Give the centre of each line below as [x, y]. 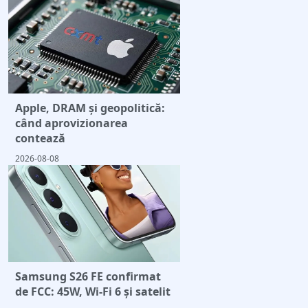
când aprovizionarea [71, 123]
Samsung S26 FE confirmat [88, 276]
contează [40, 139]
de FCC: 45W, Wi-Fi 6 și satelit [93, 291]
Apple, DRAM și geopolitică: [90, 108]
